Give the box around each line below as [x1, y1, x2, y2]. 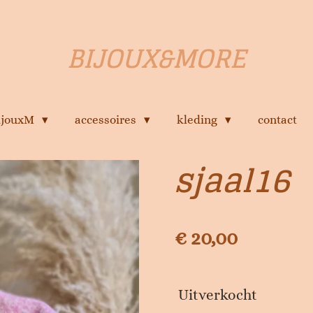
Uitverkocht [178, 286, 257, 304]
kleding [176, 113, 220, 126]
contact [257, 113, 297, 126]
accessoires [74, 113, 139, 126]
